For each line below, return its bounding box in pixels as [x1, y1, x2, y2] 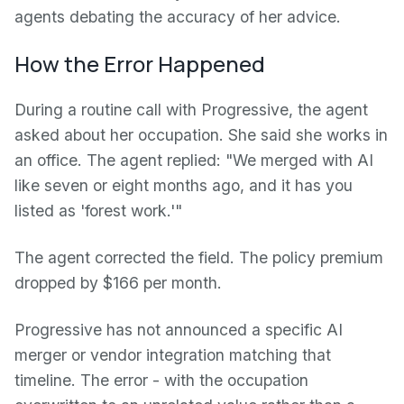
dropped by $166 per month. [14, 273, 222, 292]
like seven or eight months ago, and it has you [14, 176, 353, 195]
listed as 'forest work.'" [14, 201, 182, 220]
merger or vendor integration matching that [14, 345, 331, 364]
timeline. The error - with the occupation [14, 371, 308, 390]
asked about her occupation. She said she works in [14, 125, 388, 144]
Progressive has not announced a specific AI [14, 320, 343, 339]
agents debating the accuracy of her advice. [14, 7, 341, 26]
